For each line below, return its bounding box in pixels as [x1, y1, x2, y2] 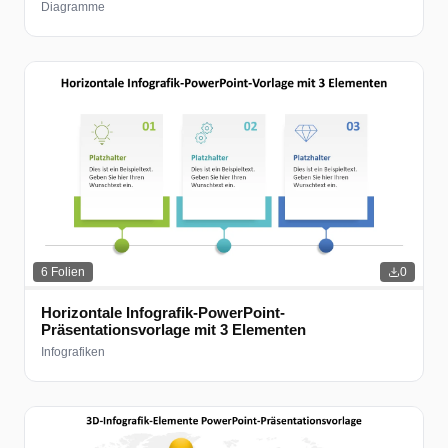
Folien [51, 265, 85, 280]
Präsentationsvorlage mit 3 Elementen [41, 321, 306, 339]
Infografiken [41, 345, 105, 360]
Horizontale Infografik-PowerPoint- [41, 304, 285, 322]
